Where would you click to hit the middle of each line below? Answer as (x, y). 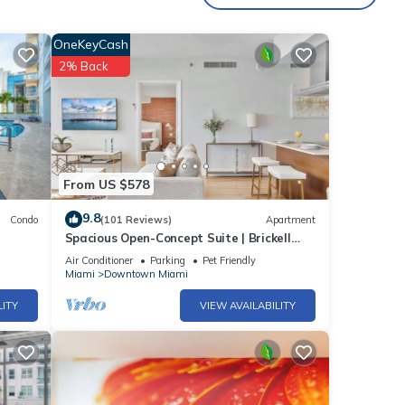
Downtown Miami (146, 274)
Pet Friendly (229, 261)
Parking (167, 261)
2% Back (83, 66)
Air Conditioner (99, 261)
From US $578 (106, 184)
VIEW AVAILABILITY (248, 306)
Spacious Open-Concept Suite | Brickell (178, 238)
